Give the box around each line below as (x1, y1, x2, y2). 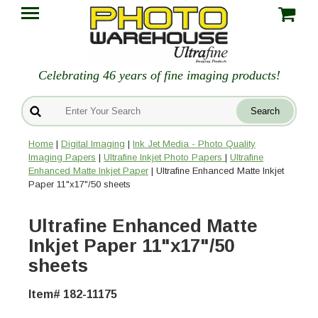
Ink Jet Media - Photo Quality (133, 138, 256, 150)
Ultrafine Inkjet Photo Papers (104, 152, 225, 163)
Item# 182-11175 (28, 288, 117, 301)
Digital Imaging (61, 138, 125, 150)
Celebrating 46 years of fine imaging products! (38, 68, 280, 83)
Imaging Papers (28, 152, 96, 163)
